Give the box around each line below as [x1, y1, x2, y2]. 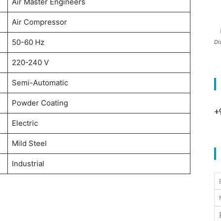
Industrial [11, 159, 44, 169]
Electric [11, 118, 38, 128]
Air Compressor [11, 17, 67, 27]
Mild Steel [11, 139, 47, 148]
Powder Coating [11, 98, 68, 108]
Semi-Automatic [11, 78, 68, 88]
